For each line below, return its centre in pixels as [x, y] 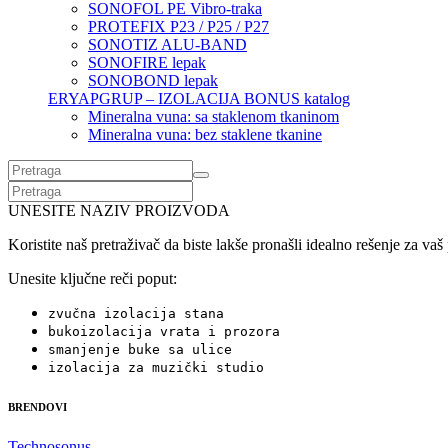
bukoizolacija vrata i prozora [164, 332]
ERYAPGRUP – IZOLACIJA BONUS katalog [199, 99]
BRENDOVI [37, 407]
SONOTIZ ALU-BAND [167, 45]
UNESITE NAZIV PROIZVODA [119, 211]
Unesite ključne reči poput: [92, 279]
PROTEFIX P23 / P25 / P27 [178, 27]
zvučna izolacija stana [136, 314]
